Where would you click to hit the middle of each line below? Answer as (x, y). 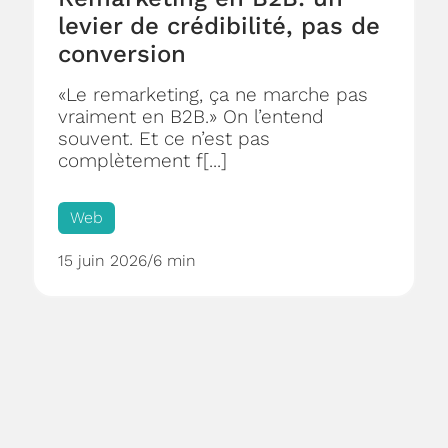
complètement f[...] (142, 161)
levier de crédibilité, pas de (219, 26)
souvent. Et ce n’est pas (164, 139)
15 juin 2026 (102, 261)
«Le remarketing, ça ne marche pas (213, 95)
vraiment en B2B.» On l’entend (191, 117)
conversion (122, 54)
